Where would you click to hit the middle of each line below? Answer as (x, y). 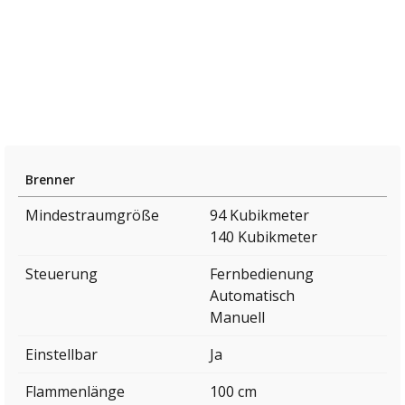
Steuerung (61, 274)
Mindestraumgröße (92, 216)
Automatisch (252, 296)
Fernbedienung (262, 274)
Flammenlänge (75, 392)
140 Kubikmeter (264, 237)
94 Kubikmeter (259, 216)
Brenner (50, 180)
